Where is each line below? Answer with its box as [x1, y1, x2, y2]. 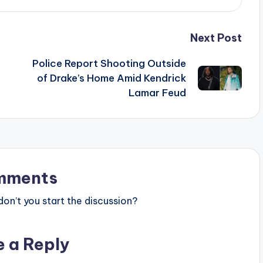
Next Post [190, 31, 242, 45]
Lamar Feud [128, 86, 186, 99]
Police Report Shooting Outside [32, 56, 186, 70]
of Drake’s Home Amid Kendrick [36, 71, 186, 85]
